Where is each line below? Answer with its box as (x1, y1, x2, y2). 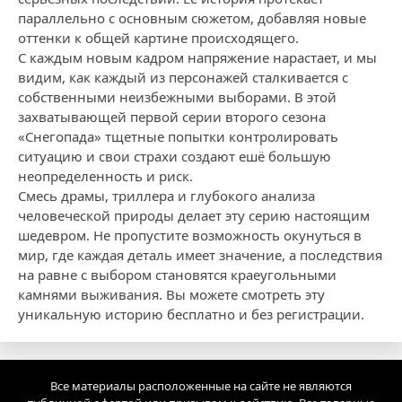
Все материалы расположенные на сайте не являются (50, 378, 352, 394)
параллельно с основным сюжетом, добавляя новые (18, 9, 366, 27)
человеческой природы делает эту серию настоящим (18, 206, 370, 224)
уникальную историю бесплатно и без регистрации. (18, 305, 364, 323)
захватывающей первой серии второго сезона (18, 108, 326, 126)
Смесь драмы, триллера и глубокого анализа (18, 187, 315, 205)
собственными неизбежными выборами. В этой (18, 88, 336, 106)
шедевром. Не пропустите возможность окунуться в (18, 226, 362, 244)
